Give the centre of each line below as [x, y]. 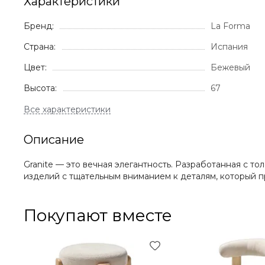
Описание [54, 140]
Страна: [40, 47]
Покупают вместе [98, 215]
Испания [229, 47]
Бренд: [39, 26]
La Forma [230, 26]
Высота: [40, 88]
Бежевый [230, 67]
